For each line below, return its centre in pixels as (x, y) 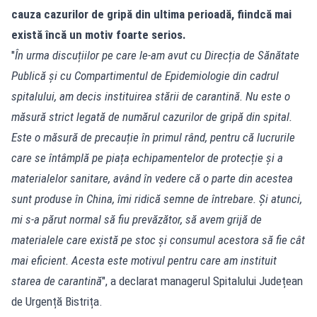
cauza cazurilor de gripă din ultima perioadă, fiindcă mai (151, 14)
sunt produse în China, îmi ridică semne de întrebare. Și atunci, (157, 198)
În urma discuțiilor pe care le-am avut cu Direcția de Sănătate (157, 55)
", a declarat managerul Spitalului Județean (202, 281)
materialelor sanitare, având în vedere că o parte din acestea (152, 178)
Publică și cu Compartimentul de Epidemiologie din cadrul (145, 75)
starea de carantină (57, 281)
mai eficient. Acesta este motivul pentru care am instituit (144, 260)
